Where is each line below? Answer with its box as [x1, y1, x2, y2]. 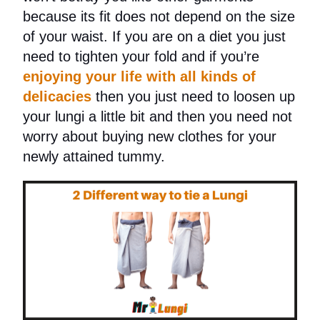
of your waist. [23, 29, 113, 44]
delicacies [23, 89, 92, 104]
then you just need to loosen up [91, 89, 296, 104]
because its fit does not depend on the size [23, 9, 296, 24]
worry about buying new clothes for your [23, 129, 277, 144]
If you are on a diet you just [112, 29, 286, 44]
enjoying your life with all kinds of [23, 69, 256, 84]
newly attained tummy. [23, 149, 170, 164]
